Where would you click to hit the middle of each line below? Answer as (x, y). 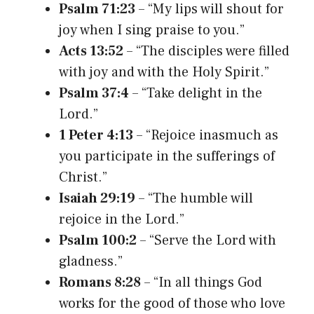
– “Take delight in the (196, 93)
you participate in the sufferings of (167, 156)
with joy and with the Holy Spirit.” (164, 72)
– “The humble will (194, 198)
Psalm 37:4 (94, 93)
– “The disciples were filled (206, 51)
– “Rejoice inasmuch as (206, 135)
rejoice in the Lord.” (122, 219)
